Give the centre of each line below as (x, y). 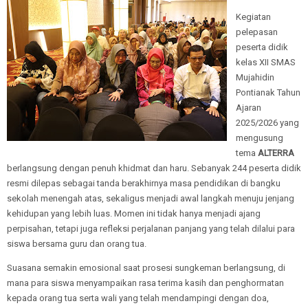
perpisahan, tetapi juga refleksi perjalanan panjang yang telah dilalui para (151, 228)
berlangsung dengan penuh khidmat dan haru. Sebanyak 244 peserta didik (154, 168)
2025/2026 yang (267, 122)
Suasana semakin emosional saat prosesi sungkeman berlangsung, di (146, 267)
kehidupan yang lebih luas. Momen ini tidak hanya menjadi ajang (134, 213)
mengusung (260, 137)
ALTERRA (276, 153)
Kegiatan (253, 16)
